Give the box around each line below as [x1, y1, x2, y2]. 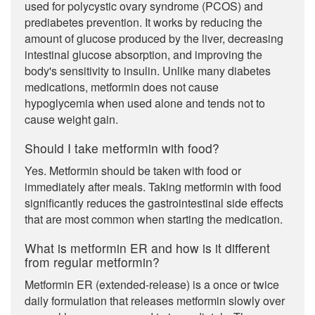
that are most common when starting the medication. [25, 211, 283, 227]
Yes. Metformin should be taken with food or [25, 162, 241, 179]
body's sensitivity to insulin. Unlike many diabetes [25, 63, 271, 79]
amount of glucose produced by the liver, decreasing [25, 30, 283, 46]
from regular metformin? [25, 253, 160, 271]
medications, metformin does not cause [25, 79, 219, 95]
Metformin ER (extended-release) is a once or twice [25, 276, 279, 292]
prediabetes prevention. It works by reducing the [25, 14, 262, 30]
